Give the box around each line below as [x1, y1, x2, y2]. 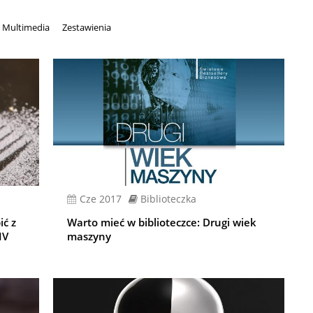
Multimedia [1, 21, 50, 34]
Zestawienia [61, 21, 111, 34]
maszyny [67, 229, 112, 244]
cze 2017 [86, 192, 122, 206]
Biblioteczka [140, 192, 197, 206]
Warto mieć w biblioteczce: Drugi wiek [67, 215, 257, 230]
